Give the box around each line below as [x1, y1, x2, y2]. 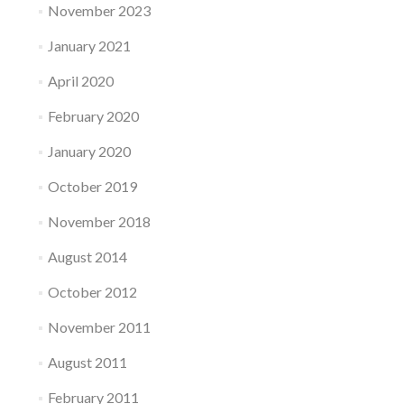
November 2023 [47, 2, 151, 19]
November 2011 [47, 318, 151, 335]
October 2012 [47, 283, 137, 300]
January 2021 [47, 37, 131, 54]
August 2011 [47, 353, 127, 371]
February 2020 [47, 107, 139, 124]
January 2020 [47, 142, 131, 160]
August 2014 [47, 248, 127, 265]
